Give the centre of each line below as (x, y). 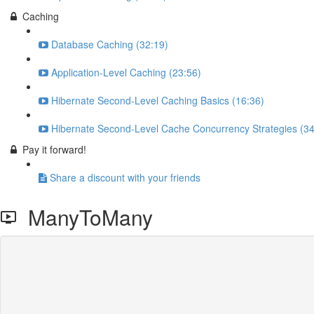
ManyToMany (85, 217)
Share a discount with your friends (125, 177)
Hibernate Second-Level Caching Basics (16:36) (158, 100)
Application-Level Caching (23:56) (126, 72)
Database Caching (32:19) (110, 44)
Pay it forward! (54, 149)
